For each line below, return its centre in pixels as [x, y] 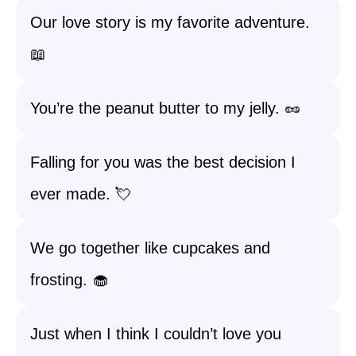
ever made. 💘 [81, 194]
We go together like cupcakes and [150, 248]
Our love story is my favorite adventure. [170, 22]
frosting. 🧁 [69, 280]
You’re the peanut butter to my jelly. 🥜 [165, 108]
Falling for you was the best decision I [163, 162]
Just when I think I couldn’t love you [156, 334]
